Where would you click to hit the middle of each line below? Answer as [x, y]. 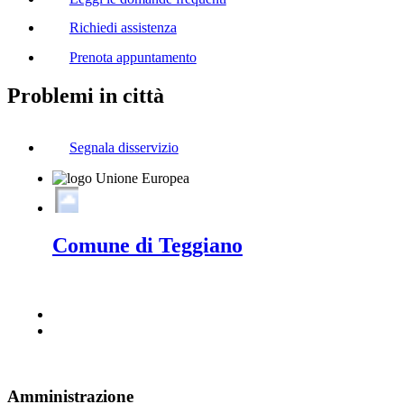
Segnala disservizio [124, 147]
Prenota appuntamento [133, 58]
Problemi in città [86, 96]
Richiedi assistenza [123, 28]
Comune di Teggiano [147, 246]
